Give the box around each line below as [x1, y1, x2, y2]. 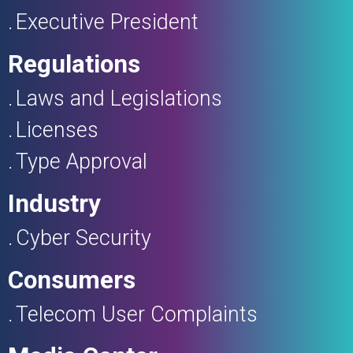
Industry [8, 188, 101, 218]
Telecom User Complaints [16, 301, 258, 327]
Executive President [16, 9, 199, 35]
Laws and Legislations [16, 85, 222, 111]
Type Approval [16, 148, 147, 174]
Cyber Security [16, 225, 151, 251]
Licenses [16, 117, 98, 143]
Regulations [8, 49, 140, 79]
